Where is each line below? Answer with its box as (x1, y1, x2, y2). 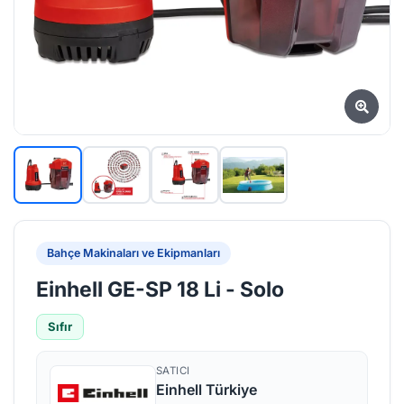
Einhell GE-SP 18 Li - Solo (36, 277, 284, 302)
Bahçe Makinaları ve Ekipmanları (47, 246, 220, 260)
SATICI (156, 364, 190, 377)
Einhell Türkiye (156, 381, 257, 399)
